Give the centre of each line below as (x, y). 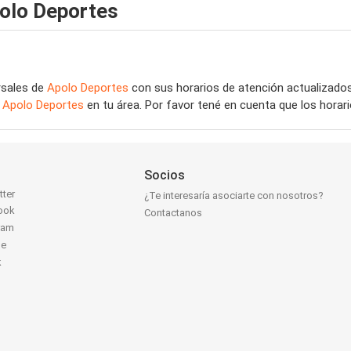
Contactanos (174, 213)
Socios (165, 175)
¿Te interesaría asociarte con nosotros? (234, 196)
